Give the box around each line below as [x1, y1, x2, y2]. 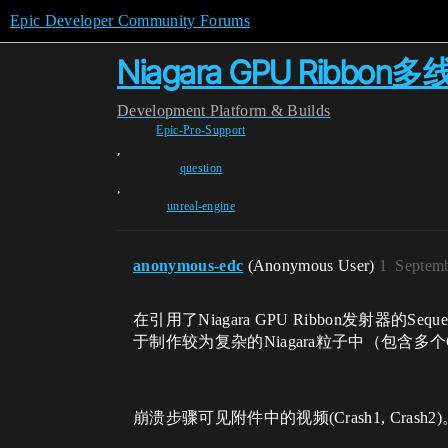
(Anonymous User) [247, 257, 379, 274]
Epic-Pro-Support [156, 123, 246, 137]
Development [117, 102, 206, 119]
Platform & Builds [209, 102, 331, 119]
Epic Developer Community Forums [10, 12, 250, 29]
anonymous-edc [133, 257, 244, 274]
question [179, 161, 223, 175]
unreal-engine [166, 199, 236, 213]
